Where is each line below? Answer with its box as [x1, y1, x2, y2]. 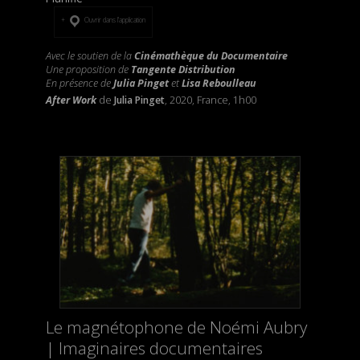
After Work [45, 92, 96, 107]
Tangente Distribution [128, 62, 235, 76]
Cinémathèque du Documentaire [133, 48, 288, 63]
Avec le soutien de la [45, 48, 134, 63]
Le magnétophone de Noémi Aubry [45, 315, 307, 338]
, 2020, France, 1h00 [164, 92, 256, 107]
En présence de [45, 76, 111, 90]
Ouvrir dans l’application [83, 15, 145, 25]
